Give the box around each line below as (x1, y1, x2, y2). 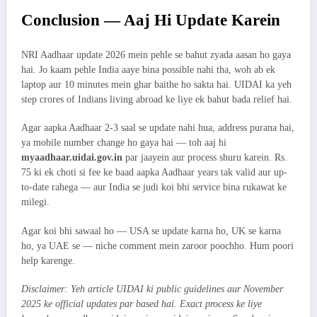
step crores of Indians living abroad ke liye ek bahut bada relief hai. (21, 94, 292, 105)
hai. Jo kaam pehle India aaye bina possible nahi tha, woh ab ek (21, 64, 275, 76)
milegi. (21, 197, 50, 208)
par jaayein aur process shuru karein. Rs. (122, 152, 287, 163)
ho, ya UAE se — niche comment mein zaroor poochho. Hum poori (21, 240, 294, 251)
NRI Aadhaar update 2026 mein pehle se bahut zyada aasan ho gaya (21, 50, 291, 61)
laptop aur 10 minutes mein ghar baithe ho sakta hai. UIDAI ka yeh (21, 79, 292, 91)
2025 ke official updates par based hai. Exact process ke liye (21, 298, 262, 309)
